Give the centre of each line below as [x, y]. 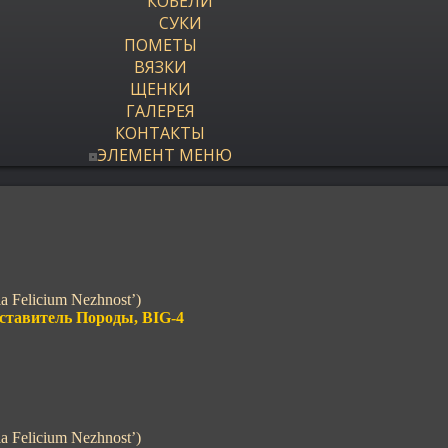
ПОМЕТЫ [160, 45]
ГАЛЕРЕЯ [160, 111]
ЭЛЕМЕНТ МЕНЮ [164, 155]
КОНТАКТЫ [160, 133]
